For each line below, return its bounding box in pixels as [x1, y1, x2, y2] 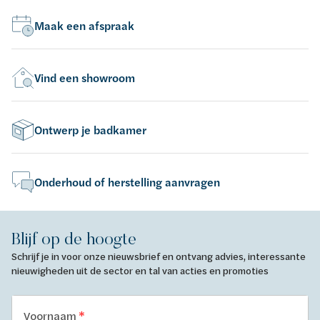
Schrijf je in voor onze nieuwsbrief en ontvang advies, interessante [11, 249, 306, 263]
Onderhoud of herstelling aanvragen [34, 174, 220, 190]
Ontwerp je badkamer [34, 121, 146, 138]
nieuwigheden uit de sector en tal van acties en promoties [11, 263, 269, 277]
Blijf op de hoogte [11, 227, 136, 249]
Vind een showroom [34, 69, 135, 86]
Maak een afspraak [34, 17, 134, 34]
